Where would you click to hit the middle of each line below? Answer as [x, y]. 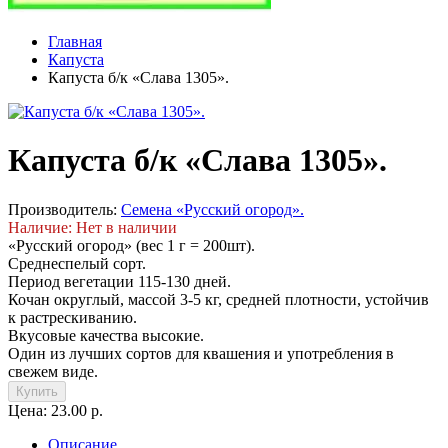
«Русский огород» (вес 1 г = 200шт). [131, 245]
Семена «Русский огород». [212, 209]
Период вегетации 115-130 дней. [119, 281]
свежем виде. [53, 371]
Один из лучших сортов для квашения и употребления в [201, 353]
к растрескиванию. [72, 317]
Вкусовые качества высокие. [106, 335]
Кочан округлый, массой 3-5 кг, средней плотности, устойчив [218, 299]
